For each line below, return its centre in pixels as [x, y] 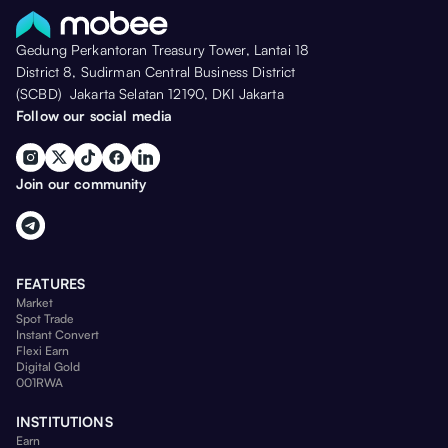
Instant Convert [57, 335]
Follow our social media [94, 116]
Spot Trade [45, 319]
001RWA [39, 383]
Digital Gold [48, 367]
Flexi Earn [42, 351]
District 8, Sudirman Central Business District [156, 72]
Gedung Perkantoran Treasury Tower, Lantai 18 [167, 50]
